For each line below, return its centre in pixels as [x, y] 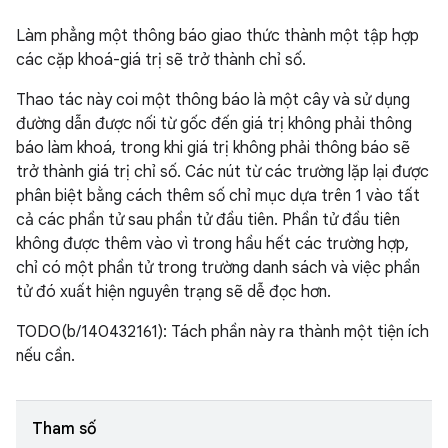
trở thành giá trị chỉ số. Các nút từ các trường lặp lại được [222, 172]
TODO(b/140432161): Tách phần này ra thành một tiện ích [222, 332]
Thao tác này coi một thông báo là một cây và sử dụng [213, 100]
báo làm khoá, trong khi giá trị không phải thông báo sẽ [213, 148]
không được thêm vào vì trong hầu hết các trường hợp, [212, 244]
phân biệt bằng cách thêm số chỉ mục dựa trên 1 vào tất [218, 196]
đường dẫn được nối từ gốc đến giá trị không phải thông [214, 124]
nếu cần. [45, 356]
